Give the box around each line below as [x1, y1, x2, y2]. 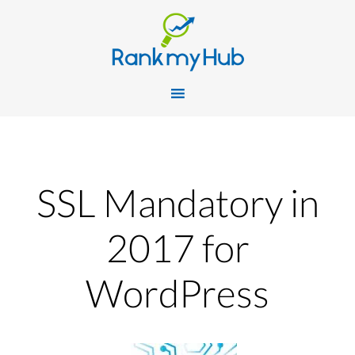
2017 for [105, 225, 250, 270]
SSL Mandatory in [36, 180, 319, 225]
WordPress [86, 270, 269, 315]
